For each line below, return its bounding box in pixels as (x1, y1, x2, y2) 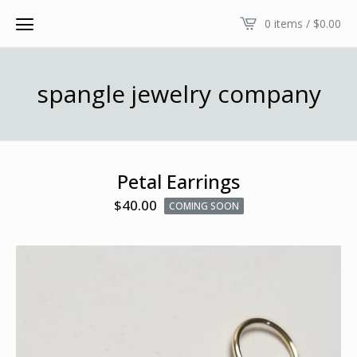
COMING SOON (168, 198, 239, 213)
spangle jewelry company (36, 77, 321, 110)
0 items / (265, 15, 313, 31)
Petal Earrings (117, 168, 240, 195)
